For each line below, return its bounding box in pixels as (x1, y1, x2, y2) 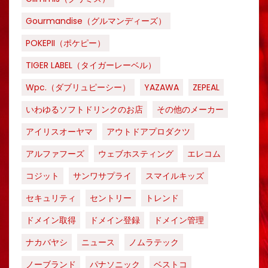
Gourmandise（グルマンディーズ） (26, 15, 166, 27)
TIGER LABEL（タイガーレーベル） (26, 59, 156, 71)
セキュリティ (26, 192, 76, 204)
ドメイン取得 (26, 214, 76, 226)
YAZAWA (144, 81, 179, 93)
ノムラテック (129, 236, 179, 248)
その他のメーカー (157, 103, 224, 115)
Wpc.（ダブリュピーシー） (26, 81, 130, 93)
